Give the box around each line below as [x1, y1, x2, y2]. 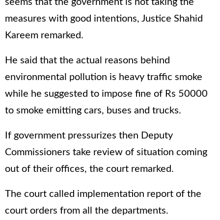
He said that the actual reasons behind [5, 55, 170, 66]
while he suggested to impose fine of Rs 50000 [5, 89, 208, 99]
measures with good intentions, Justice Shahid [5, 14, 203, 24]
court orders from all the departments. [5, 206, 168, 216]
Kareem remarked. [5, 30, 83, 41]
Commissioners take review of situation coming [5, 147, 207, 158]
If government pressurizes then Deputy [5, 131, 173, 141]
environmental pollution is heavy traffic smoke [5, 72, 202, 82]
